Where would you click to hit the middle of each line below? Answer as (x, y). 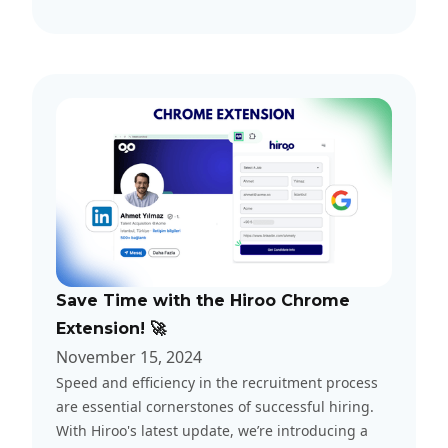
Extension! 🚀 (111, 328)
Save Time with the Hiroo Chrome (203, 300)
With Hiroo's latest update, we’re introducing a (212, 430)
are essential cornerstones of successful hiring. (215, 406)
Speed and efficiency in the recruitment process (217, 382)
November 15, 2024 (129, 356)
